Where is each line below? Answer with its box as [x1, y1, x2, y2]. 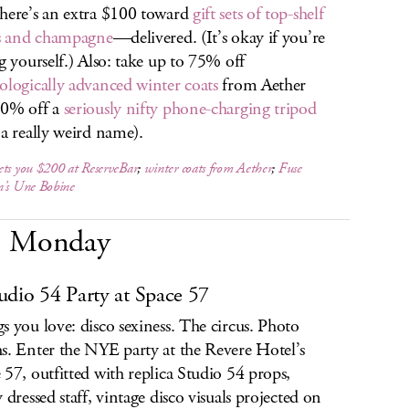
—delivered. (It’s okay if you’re [112, 26, 325, 50]
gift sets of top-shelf [192, 2, 324, 26]
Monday [9, 222, 110, 263]
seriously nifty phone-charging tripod [63, 97, 317, 121]
